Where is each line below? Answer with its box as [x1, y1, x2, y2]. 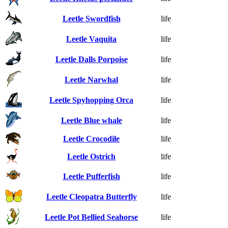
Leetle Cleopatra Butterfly [46, 192, 137, 201]
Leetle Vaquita [66, 34, 117, 43]
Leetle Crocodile [63, 134, 120, 143]
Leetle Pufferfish [63, 172, 120, 181]
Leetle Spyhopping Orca [49, 95, 133, 104]
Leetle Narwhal [65, 75, 118, 84]
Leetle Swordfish [62, 14, 121, 23]
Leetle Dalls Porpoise [55, 54, 128, 64]
